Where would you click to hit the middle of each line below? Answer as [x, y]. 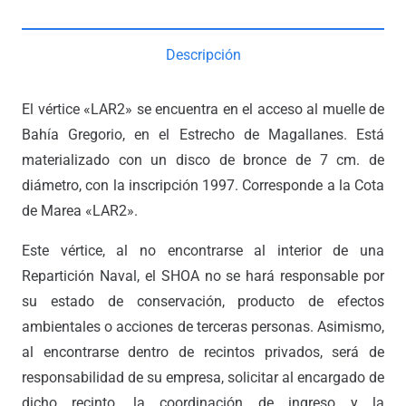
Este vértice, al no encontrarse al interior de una [203, 251]
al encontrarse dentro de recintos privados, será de [203, 353]
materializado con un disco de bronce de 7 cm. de [203, 160]
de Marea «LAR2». [80, 211]
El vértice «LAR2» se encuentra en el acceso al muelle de [203, 110]
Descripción [203, 55]
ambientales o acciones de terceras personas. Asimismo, [203, 327]
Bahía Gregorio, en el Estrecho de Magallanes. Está [203, 135]
